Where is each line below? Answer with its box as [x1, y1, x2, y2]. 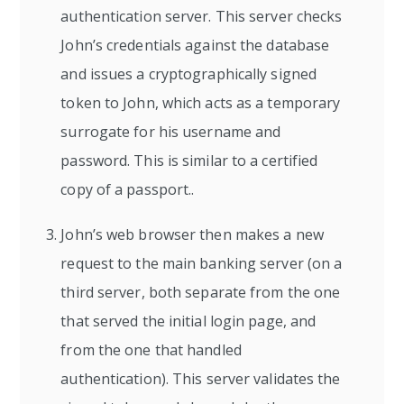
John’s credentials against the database [60, 35, 330, 55]
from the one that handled [60, 340, 242, 360]
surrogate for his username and [60, 122, 281, 142]
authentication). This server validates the [60, 369, 341, 389]
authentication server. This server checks [60, 6, 343, 26]
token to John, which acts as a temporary [60, 93, 341, 113]
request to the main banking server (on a [60, 253, 343, 273]
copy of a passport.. [60, 179, 195, 199]
